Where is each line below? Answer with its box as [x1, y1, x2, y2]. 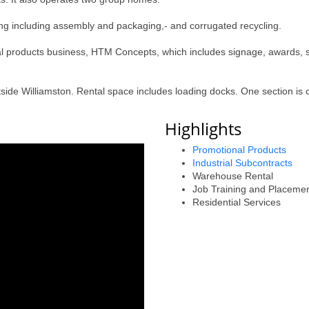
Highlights [165, 117, 241, 140]
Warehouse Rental [192, 170, 273, 181]
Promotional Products [192, 144, 286, 155]
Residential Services [192, 197, 281, 208]
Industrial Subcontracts [192, 157, 292, 168]
